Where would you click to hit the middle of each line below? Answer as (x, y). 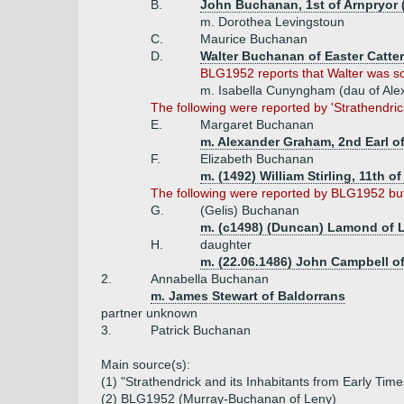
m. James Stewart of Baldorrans (248, 296)
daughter (226, 244)
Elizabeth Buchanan (257, 159)
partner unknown (149, 313)
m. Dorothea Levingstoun (272, 22)
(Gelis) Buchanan (250, 210)
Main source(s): (146, 364)
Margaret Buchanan (257, 124)
